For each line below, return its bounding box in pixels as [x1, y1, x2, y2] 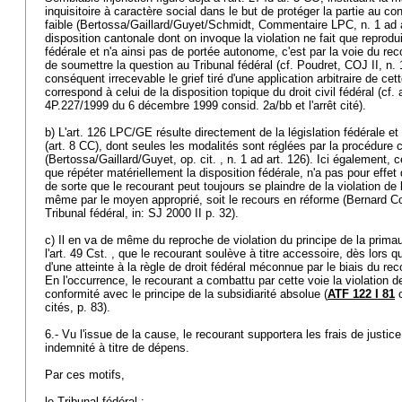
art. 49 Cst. [49, 247, 108, 260]
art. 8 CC [48, 139, 95, 153]
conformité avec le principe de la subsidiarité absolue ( [45, 287, 328, 301]
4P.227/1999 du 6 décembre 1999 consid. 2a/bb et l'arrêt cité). [45, 99, 370, 112]
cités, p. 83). [45, 301, 114, 314]
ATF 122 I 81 [328, 287, 395, 301]
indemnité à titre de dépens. [45, 341, 193, 354]
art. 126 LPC [66, 126, 132, 139]
